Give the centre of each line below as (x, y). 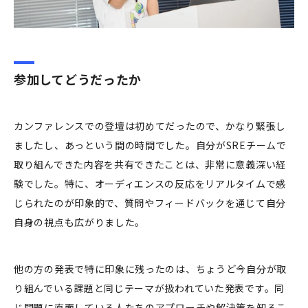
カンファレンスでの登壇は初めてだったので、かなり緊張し (150, 125)
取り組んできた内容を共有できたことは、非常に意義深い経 (150, 164)
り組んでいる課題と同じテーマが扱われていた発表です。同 (149, 288)
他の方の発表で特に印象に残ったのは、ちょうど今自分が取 (150, 268)
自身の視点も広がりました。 (80, 222)
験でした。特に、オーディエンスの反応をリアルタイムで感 (150, 183)
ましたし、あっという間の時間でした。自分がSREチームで (150, 145)
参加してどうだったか (78, 79)
